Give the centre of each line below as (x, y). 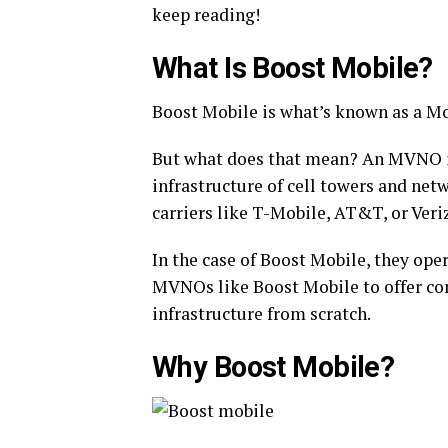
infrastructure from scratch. (261, 313)
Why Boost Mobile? (273, 367)
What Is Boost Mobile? (292, 68)
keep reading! (206, 14)
